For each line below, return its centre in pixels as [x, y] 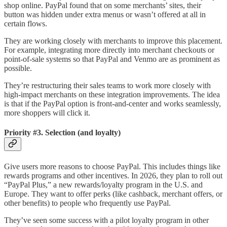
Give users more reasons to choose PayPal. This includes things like [112, 166]
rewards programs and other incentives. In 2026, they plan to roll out [113, 175]
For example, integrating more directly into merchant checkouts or [109, 50]
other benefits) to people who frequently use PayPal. [87, 203]
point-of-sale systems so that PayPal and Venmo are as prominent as [112, 59]
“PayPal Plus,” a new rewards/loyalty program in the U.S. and [103, 184]
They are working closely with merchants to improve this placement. [113, 41]
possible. [18, 68]
